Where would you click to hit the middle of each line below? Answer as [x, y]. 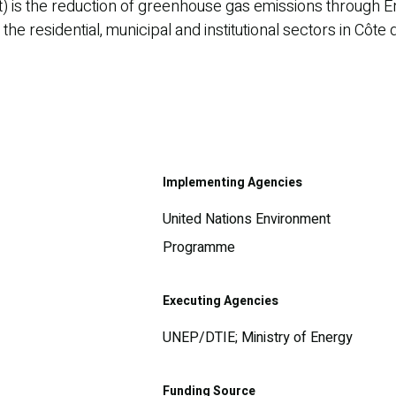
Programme [199, 247]
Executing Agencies [221, 301]
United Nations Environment [247, 219]
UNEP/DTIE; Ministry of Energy [258, 337]
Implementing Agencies [232, 182]
